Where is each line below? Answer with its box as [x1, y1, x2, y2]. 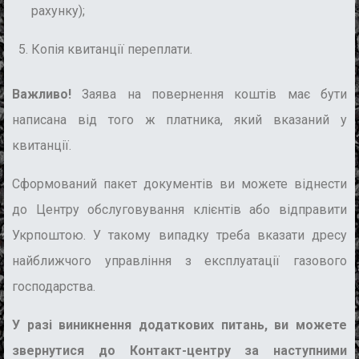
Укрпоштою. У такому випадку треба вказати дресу [12, 228, 347, 244]
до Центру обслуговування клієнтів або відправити [12, 202, 347, 218]
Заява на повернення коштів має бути [82, 87, 348, 103]
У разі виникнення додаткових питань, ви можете [12, 317, 347, 333]
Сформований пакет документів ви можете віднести [12, 176, 347, 192]
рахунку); [31, 3, 85, 19]
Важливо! [12, 87, 83, 103]
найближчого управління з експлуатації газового [12, 253, 347, 269]
